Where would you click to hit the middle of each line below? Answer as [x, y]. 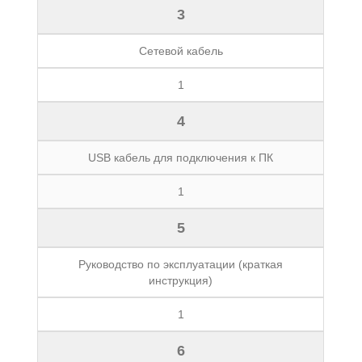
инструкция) [181, 280]
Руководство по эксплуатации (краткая [181, 264]
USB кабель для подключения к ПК [181, 158]
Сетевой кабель [181, 51]
